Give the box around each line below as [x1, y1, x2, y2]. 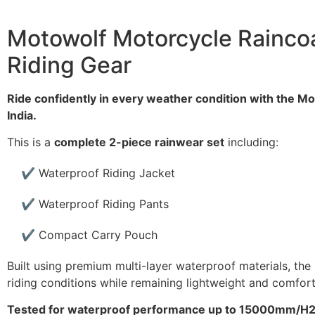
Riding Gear [7, 51, 131, 79]
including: [224, 134, 278, 149]
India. [7, 108, 37, 122]
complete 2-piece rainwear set [54, 134, 224, 149]
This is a [7, 134, 54, 149]
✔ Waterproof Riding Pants [21, 196, 169, 211]
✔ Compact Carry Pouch [21, 227, 157, 242]
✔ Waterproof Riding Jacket [21, 165, 175, 180]
